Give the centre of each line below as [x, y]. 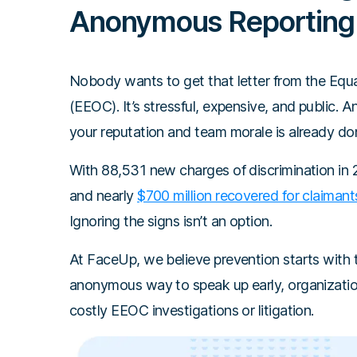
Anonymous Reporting [212, 22]
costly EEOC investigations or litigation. [192, 310]
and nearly [104, 196]
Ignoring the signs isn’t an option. [171, 221]
